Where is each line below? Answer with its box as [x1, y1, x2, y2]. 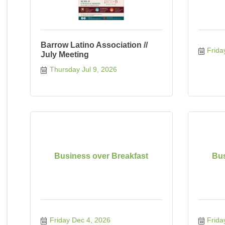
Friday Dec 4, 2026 [49, 216, 110, 224]
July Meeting [41, 50, 89, 59]
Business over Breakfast [54, 151, 149, 160]
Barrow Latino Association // [41, 41, 148, 49]
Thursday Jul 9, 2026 [49, 65, 117, 73]
